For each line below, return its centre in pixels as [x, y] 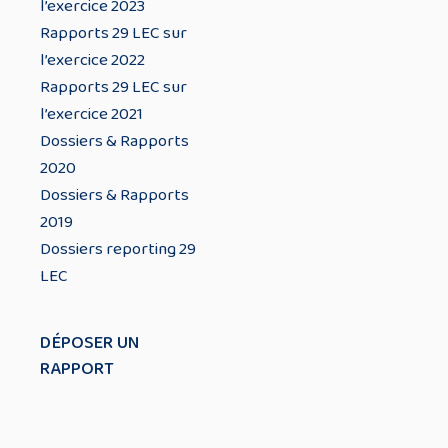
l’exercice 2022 [92, 60]
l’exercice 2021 [91, 114]
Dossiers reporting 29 [118, 249]
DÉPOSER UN [89, 343]
